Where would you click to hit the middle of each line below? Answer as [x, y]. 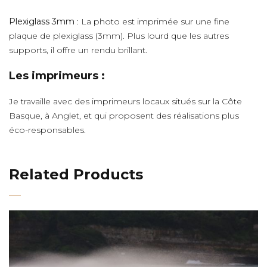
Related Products [76, 174]
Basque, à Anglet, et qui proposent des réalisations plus [124, 115]
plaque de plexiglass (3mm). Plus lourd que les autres [119, 35]
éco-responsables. [47, 130]
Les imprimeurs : [57, 75]
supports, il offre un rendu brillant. [78, 50]
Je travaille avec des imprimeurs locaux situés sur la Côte [125, 101]
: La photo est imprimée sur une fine [152, 21]
